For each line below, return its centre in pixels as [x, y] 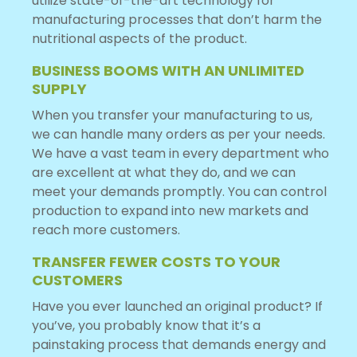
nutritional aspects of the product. [139, 38]
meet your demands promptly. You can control [179, 191]
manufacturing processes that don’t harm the [177, 19]
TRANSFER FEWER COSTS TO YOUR [156, 261]
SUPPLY [59, 88]
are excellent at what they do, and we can [164, 172]
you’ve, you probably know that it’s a [146, 325]
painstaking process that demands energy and [179, 344]
